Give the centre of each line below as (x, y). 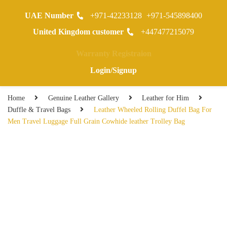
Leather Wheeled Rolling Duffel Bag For (153, 109)
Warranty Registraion (113, 53)
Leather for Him (165, 98)
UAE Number (49, 15)
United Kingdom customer (79, 32)
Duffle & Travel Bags (39, 109)
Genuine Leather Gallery (83, 98)
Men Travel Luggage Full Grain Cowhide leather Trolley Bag (96, 121)
